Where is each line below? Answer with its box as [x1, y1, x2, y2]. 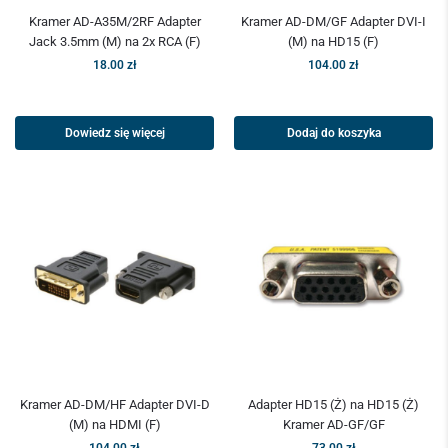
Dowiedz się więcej [64, 126, 165, 141]
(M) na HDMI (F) [68, 417, 161, 433]
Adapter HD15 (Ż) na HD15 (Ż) [248, 397, 419, 413]
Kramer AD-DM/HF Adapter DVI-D [19, 397, 210, 413]
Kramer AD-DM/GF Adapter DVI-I [241, 14, 426, 30]
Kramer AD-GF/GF [282, 417, 385, 433]
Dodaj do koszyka [286, 126, 381, 141]
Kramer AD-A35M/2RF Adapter [28, 14, 201, 30]
